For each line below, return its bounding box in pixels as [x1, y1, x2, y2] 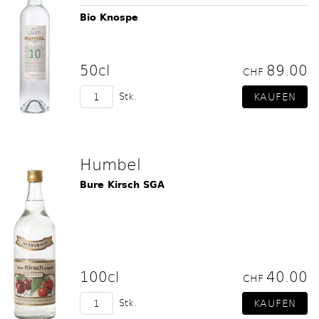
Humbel [80, 153, 141, 174]
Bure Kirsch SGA [80, 177, 164, 192]
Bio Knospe [80, 10, 138, 25]
